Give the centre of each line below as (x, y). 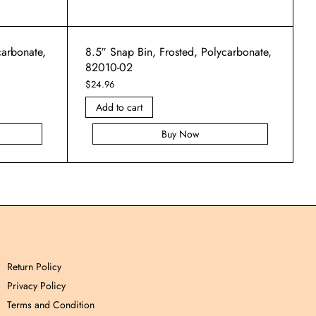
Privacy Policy (36, 286)
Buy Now (180, 134)
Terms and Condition (51, 305)
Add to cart (119, 107)
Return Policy (34, 267)
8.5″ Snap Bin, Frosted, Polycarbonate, (178, 51)
